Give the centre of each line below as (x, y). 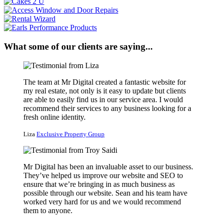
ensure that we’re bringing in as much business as (99, 184)
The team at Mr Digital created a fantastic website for (105, 82)
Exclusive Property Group (71, 134)
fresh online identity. (54, 117)
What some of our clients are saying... (78, 47)
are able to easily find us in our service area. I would (103, 99)
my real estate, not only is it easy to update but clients (105, 91)
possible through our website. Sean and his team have (105, 193)
